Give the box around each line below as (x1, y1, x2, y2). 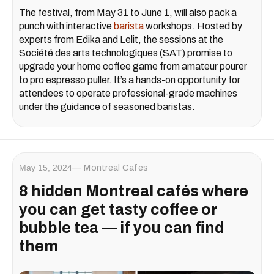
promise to (185, 48, 232, 59)
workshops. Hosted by (144, 21, 242, 32)
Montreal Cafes (84, 163, 149, 173)
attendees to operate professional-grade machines (19, 88, 237, 99)
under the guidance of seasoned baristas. (19, 102, 195, 113)
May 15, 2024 (19, 163, 72, 173)
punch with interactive (19, 21, 114, 32)
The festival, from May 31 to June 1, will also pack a (19, 7, 237, 18)
